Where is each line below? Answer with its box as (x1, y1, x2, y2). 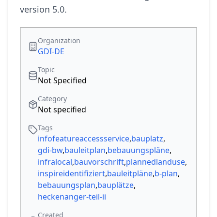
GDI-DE (38, 46, 64, 57)
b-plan (155, 168, 178, 179)
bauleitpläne (107, 168, 153, 179)
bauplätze (97, 180, 134, 191)
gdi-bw (38, 145, 62, 156)
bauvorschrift (74, 156, 124, 168)
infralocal (38, 156, 72, 168)
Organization (38, 36, 80, 46)
